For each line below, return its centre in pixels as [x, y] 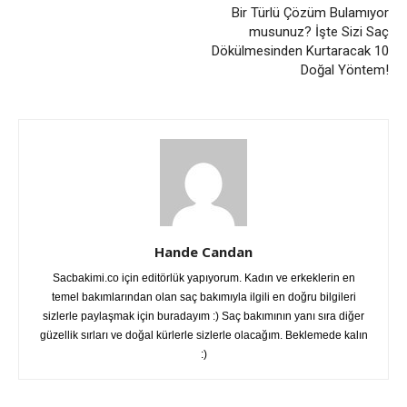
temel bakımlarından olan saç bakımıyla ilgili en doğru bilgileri [203, 298]
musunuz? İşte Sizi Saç [319, 32]
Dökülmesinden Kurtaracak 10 [300, 51]
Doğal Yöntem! [345, 70]
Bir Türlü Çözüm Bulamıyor [310, 13]
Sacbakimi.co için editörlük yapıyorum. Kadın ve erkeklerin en [203, 278]
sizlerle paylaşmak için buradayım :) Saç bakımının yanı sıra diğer [203, 317]
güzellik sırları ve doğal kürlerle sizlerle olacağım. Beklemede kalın [203, 336]
